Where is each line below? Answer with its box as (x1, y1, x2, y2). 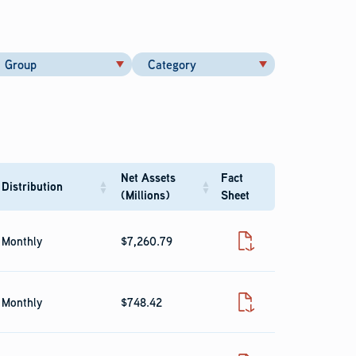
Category (148, 56, 196, 73)
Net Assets (121, 169, 176, 186)
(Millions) (121, 187, 170, 203)
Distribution (2, 178, 63, 195)
